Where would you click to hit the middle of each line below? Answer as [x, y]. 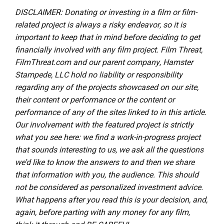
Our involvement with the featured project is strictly [104, 125]
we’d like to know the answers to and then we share [105, 162]
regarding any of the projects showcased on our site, [107, 87]
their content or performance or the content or [95, 100]
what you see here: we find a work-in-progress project [108, 137]
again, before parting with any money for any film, [102, 212]
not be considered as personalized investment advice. [109, 187]
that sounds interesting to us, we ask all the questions [109, 150]
